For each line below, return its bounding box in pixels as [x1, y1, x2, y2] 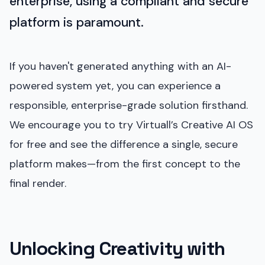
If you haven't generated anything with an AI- [9, 59, 231, 73]
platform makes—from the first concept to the [9, 156, 240, 171]
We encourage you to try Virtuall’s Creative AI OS [9, 117, 253, 132]
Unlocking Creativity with [9, 236, 225, 260]
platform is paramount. [9, 14, 144, 31]
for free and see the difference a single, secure [9, 137, 238, 151]
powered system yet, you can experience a [9, 78, 221, 93]
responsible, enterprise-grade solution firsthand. [9, 98, 248, 112]
